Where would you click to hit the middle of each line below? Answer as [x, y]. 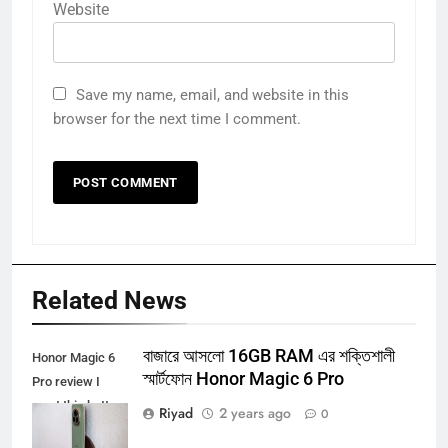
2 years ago [255, 430]
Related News [109, 318]
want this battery [79, 423]
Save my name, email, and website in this [212, 112]
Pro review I [66, 399]
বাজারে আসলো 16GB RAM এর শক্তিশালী [269, 373]
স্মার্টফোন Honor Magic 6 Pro [243, 396]
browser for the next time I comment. [177, 136]
